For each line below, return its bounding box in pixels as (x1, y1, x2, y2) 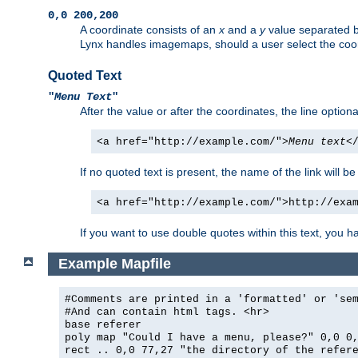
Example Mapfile (58, 256, 171, 272)
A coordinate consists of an (80, 23, 219, 37)
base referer (65, 318, 141, 331)
